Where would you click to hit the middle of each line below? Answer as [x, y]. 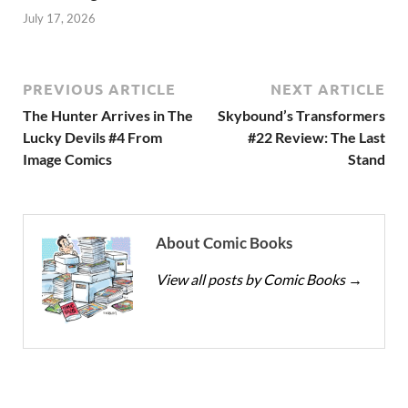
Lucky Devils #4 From [92, 138]
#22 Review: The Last [316, 138]
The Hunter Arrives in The [108, 116]
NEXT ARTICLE [328, 89]
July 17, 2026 [59, 19]
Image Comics [67, 159]
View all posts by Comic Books [252, 280]
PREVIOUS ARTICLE [99, 89]
